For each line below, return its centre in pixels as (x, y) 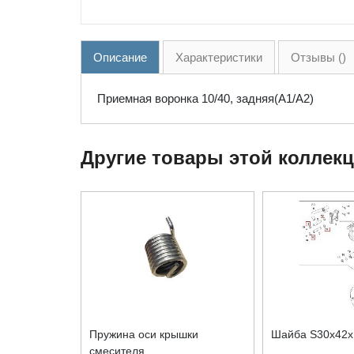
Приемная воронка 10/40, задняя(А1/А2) (205, 98)
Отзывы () (318, 57)
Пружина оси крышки (144, 334)
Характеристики (219, 57)
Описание (120, 57)
